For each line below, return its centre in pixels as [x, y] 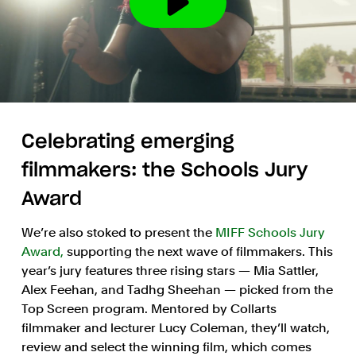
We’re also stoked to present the [118, 233]
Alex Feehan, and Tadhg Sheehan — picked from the [177, 290]
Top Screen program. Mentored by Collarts [149, 309]
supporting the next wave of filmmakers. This [199, 252]
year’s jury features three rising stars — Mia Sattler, [170, 271]
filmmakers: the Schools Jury [164, 171]
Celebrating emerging [128, 143]
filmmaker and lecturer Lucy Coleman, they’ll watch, [175, 328]
